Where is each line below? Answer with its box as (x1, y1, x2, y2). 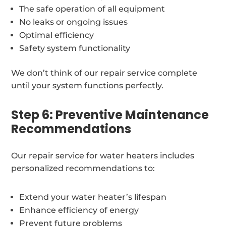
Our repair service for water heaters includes (11, 150, 195, 160)
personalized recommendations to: (11, 163, 155, 173)
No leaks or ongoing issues (19, 17, 128, 27)
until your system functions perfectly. (11, 80, 164, 90)
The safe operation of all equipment (19, 4, 165, 14)
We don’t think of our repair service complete (11, 68, 198, 78)
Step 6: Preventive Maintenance (11, 106, 209, 123)
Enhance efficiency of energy (19, 205, 139, 215)
